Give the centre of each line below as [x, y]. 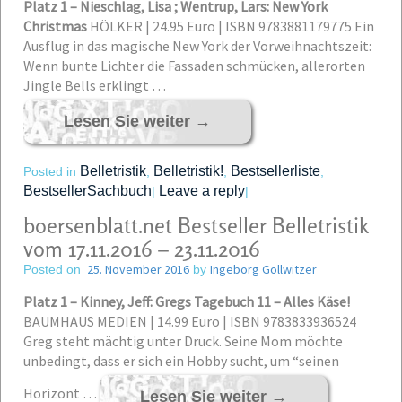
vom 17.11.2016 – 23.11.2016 [142, 249]
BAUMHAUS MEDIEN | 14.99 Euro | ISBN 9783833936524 [190, 321]
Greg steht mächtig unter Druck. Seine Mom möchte [183, 341]
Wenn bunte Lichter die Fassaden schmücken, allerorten [194, 66]
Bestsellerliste [275, 171]
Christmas [57, 26]
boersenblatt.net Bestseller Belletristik [196, 226]
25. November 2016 [138, 269]
